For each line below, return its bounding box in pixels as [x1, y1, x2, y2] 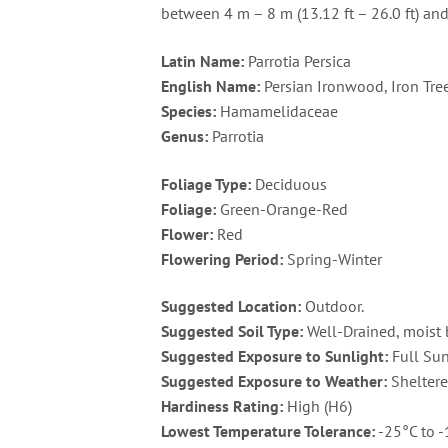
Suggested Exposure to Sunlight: [161, 346, 389, 367]
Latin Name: [161, 50, 245, 71]
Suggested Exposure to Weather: [161, 371, 388, 392]
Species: [161, 100, 217, 121]
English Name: [161, 75, 261, 96]
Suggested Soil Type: [161, 321, 304, 342]
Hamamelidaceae [216, 100, 339, 121]
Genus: [161, 125, 209, 146]
